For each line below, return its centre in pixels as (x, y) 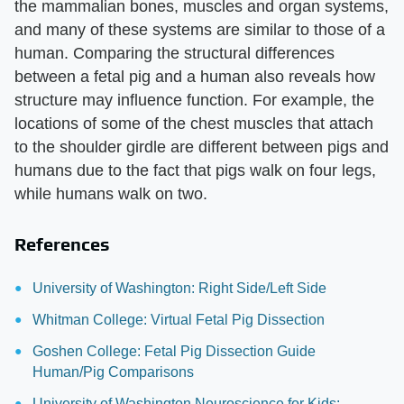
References (62, 243)
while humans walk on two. (111, 193)
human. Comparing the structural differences (174, 53)
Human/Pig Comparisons (113, 372)
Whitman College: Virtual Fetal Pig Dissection (179, 319)
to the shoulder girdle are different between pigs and (202, 147)
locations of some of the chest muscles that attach (194, 123)
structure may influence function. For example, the (194, 100)
